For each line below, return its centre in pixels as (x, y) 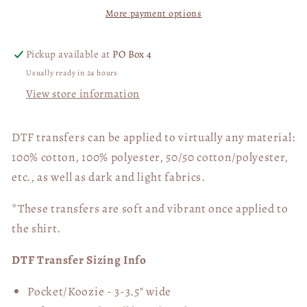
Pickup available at (69, 54)
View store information (83, 94)
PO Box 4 (132, 54)
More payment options (153, 13)
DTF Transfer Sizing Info (79, 260)
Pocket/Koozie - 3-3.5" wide (99, 292)
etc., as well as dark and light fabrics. (109, 176)
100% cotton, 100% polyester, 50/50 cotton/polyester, (150, 157)
